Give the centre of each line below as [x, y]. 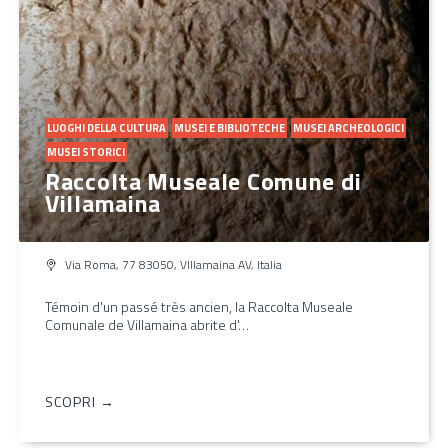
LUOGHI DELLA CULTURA [106, 127]
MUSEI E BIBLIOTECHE [229, 127]
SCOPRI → [80, 401]
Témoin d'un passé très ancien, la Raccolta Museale [199, 306]
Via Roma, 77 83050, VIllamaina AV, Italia [173, 264]
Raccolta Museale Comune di [203, 180]
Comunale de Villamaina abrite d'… [147, 324]
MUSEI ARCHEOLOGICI [348, 127]
